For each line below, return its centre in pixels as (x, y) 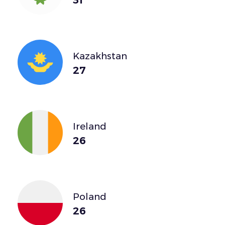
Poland (90, 196)
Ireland (90, 126)
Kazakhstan (100, 56)
